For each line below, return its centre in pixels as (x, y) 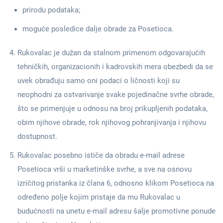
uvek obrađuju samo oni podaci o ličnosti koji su (99, 81)
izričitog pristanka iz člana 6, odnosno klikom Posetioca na (116, 183)
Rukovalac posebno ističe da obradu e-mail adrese (101, 155)
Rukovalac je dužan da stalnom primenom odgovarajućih (111, 53)
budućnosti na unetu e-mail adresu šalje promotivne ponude (116, 211)
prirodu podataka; (51, 10)
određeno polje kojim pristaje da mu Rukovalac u (99, 197)
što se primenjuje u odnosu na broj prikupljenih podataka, (112, 109)
